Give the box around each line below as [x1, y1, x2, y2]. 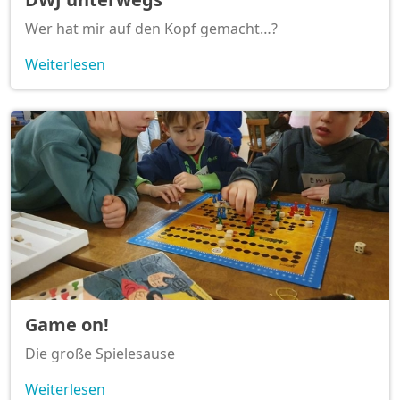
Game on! [25, 312, 109, 337]
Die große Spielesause [25, 344, 175, 364]
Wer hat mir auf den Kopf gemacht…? [25, 19, 278, 38]
